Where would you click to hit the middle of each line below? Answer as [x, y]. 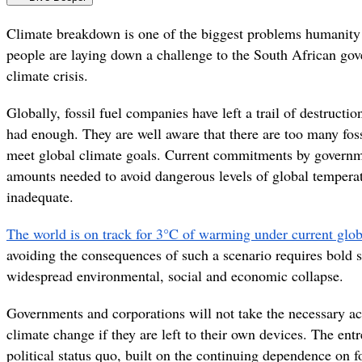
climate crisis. [47, 75]
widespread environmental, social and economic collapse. [175, 275]
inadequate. [40, 196]
